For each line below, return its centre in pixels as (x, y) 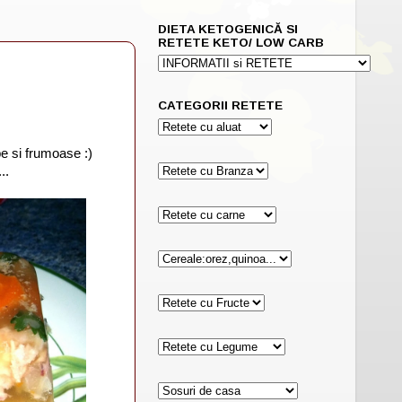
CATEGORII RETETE (220, 106)
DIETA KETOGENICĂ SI (228, 29)
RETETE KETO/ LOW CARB (241, 42)
